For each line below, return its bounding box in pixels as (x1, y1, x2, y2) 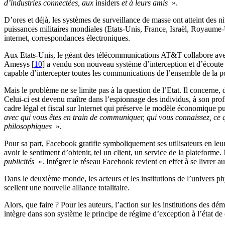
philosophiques (4, 122, 54, 131)
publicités (4, 157, 36, 166)
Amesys (4, 60, 30, 69)
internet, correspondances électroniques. (4, 34, 130, 43)
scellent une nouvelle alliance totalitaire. (4, 183, 130, 192)
